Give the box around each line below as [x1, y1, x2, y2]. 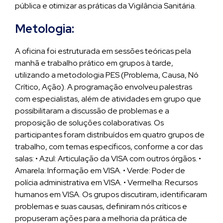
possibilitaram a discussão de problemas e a [15, 106, 169, 116]
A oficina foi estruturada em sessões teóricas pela [15, 46, 191, 56]
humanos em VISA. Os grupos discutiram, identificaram [15, 189, 207, 200]
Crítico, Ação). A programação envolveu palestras [15, 82, 192, 92]
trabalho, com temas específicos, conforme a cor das [15, 141, 203, 152]
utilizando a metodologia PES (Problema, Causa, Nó [15, 70, 199, 80]
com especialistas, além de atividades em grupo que [15, 94, 201, 104]
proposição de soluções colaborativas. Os [15, 117, 164, 128]
